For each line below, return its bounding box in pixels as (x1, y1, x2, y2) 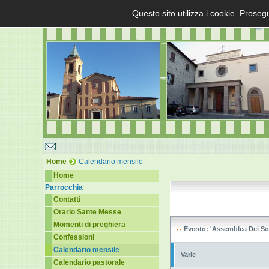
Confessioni (53, 233, 94, 241)
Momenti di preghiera (53, 220, 125, 229)
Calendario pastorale (53, 258, 125, 267)
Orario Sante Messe (53, 208, 121, 216)
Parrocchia (45, 183, 83, 192)
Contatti (53, 195, 80, 204)
